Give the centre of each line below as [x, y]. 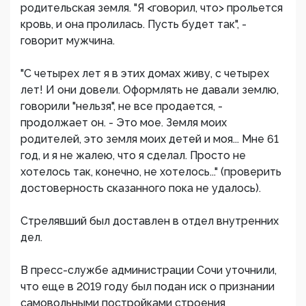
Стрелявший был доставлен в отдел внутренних [150, 221]
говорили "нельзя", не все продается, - [122, 106]
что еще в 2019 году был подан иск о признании [148, 287]
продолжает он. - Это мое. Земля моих [124, 123]
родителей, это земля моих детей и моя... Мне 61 [150, 139]
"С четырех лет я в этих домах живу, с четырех [145, 73]
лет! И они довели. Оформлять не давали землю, [150, 90]
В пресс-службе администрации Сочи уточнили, [149, 270]
